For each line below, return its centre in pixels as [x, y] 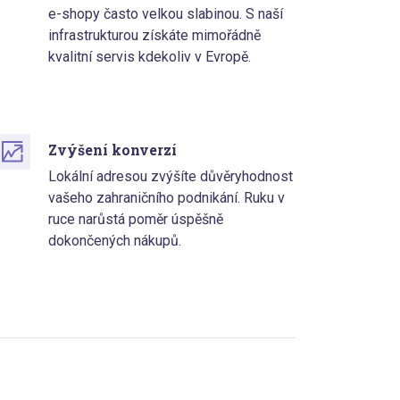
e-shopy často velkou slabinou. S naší [166, 14]
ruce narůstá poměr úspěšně [136, 220]
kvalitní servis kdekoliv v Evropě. [150, 57]
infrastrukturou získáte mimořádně [155, 36]
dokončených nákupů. [115, 241]
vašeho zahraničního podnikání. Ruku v [167, 198]
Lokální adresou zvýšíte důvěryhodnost [171, 177]
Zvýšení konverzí [113, 150]
